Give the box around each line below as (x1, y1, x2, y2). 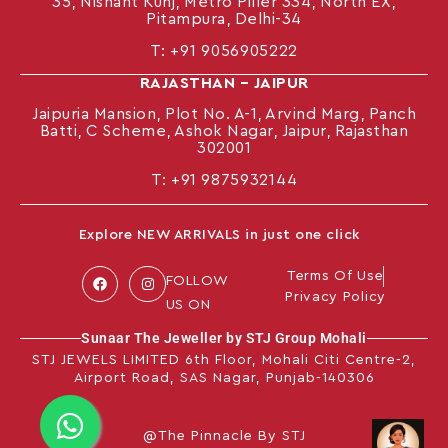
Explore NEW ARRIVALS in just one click (78, 227, 360, 242)
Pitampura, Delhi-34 (146, 11, 302, 28)
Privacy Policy (285, 289, 386, 304)
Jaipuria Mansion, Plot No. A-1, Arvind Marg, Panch (32, 106, 416, 123)
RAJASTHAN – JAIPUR (139, 75, 309, 92)
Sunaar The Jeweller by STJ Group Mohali (81, 329, 367, 346)
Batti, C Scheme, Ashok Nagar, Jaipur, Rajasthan (39, 123, 409, 140)
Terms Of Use (286, 268, 384, 283)
